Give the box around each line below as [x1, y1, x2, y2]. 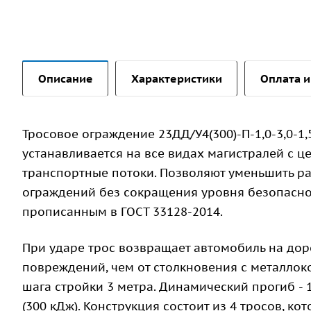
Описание [38, 72, 93, 86]
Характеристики [131, 72, 222, 86]
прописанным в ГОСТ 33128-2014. [22, 204, 223, 220]
